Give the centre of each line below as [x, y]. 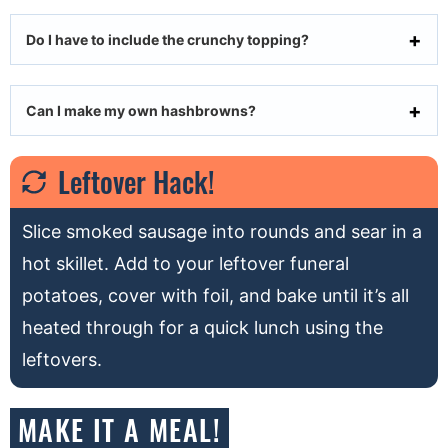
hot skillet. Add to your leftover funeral [185, 264]
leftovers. [62, 360]
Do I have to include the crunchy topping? [167, 40]
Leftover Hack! [136, 182]
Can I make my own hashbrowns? [141, 111]
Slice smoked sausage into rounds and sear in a [222, 232]
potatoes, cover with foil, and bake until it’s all [215, 296]
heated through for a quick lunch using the [202, 328]
